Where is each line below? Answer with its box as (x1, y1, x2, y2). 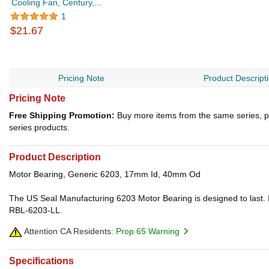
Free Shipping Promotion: (9, 110, 115, 120)
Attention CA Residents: (22, 226, 113, 236)
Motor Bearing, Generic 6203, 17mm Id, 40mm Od (9, 169, 201, 179)
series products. (9, 122, 70, 132)
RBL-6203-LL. (9, 205, 62, 215)
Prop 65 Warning (116, 226, 182, 236)
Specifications (9, 256, 74, 267)
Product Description (9, 152, 101, 162)
